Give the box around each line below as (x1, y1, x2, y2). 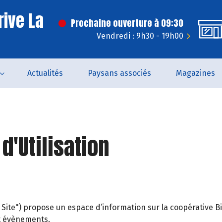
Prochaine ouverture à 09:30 (71, 16, 183, 30)
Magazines (175, 68, 215, 78)
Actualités (27, 68, 63, 78)
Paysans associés (87, 68, 151, 78)
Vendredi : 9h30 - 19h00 (97, 31, 183, 41)
